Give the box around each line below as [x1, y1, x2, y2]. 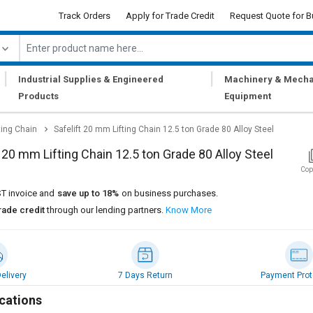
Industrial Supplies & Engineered [17, 74, 163, 85]
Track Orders [59, 10, 110, 21]
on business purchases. [122, 188, 218, 198]
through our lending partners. [45, 205, 166, 215]
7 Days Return [117, 270, 173, 280]
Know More [166, 205, 212, 215]
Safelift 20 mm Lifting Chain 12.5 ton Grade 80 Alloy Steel [54, 124, 274, 135]
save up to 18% [57, 188, 119, 198]
